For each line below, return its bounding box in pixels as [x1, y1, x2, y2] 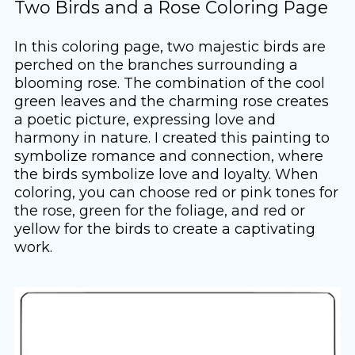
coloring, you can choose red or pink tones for [13, 183, 338, 200]
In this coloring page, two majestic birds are [13, 37, 326, 55]
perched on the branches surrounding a [13, 55, 298, 73]
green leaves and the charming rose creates [13, 92, 329, 109]
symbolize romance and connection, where [13, 147, 323, 164]
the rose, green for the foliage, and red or [13, 201, 305, 219]
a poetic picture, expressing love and [13, 110, 276, 128]
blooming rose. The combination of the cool [13, 74, 325, 91]
